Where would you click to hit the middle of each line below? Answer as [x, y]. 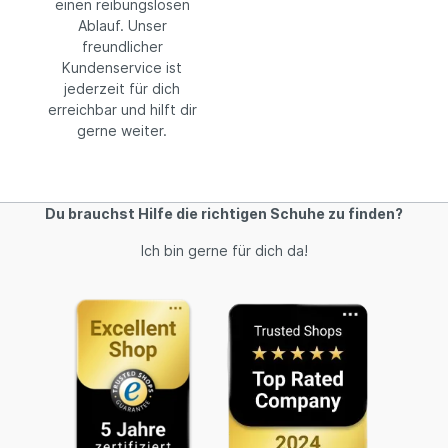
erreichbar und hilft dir [122, 109]
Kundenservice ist [122, 67]
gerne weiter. [122, 130]
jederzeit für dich [122, 88]
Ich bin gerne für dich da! [224, 250]
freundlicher [122, 46]
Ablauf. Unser [122, 25]
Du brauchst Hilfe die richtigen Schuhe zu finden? [224, 213]
